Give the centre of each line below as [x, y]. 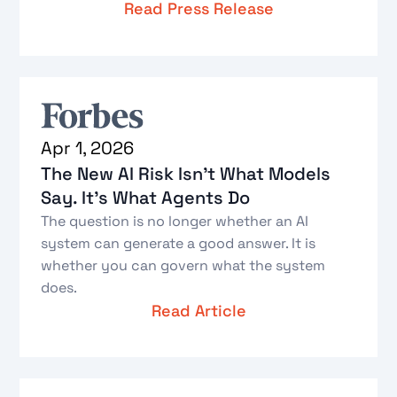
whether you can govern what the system [183, 265]
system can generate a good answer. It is [179, 243]
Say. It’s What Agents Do [146, 197]
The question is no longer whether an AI [175, 221]
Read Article [198, 310]
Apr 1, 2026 [88, 148]
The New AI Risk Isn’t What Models [186, 173]
